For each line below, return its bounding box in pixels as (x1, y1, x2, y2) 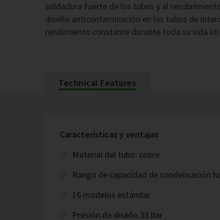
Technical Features (58, 77, 136, 88)
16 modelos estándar (72, 189, 150, 200)
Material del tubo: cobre (72, 149, 160, 160)
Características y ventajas (60, 129, 159, 140)
